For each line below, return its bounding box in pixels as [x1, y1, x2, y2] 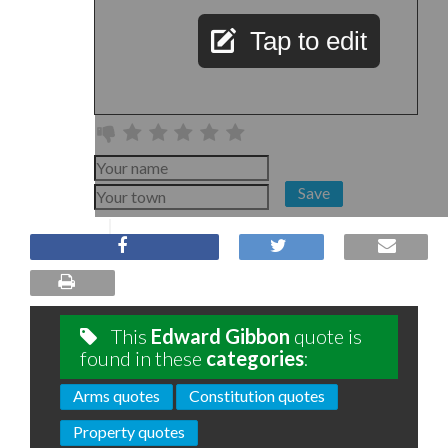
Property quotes [73, 422, 185, 441]
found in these [80, 346, 206, 370]
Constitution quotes [189, 386, 325, 405]
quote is [290, 324, 362, 348]
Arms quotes [73, 386, 160, 405]
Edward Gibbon [151, 324, 290, 348]
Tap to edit [250, 26, 367, 56]
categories [206, 346, 304, 370]
